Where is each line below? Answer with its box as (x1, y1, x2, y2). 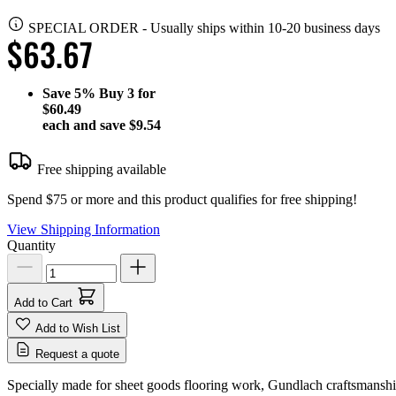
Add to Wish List (35, 321, 120, 335)
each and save (42, 117, 129, 133)
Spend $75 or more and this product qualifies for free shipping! (7, 191, 357, 207)
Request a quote (35, 346, 119, 361)
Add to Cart (14, 295, 72, 309)
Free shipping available (34, 161, 166, 177)
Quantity (7, 237, 56, 253)
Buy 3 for (99, 85, 156, 101)
